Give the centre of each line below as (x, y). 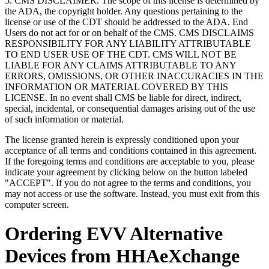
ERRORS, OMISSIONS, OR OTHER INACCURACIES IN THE (134, 76)
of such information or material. (64, 119)
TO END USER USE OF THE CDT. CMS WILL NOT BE (121, 54)
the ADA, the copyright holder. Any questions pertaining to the (124, 11)
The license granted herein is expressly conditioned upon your (122, 140)
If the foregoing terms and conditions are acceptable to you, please (130, 161)
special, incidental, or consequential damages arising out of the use (130, 108)
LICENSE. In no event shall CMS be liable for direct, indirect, (123, 98)
